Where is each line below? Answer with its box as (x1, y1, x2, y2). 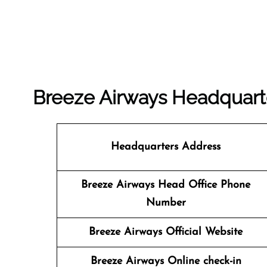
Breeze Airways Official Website (89, 226, 243, 238)
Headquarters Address (111, 141, 221, 153)
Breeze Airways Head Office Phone (81, 179, 250, 191)
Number (145, 197, 186, 209)
